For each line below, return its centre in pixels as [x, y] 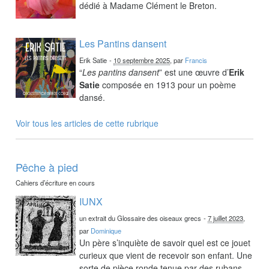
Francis [196, 60]
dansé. [92, 97]
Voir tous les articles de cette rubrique [87, 123]
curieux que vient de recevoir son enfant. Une [166, 255]
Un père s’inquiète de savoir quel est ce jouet [165, 242]
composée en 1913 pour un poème [168, 84]
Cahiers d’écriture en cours [56, 182]
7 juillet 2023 [226, 218]
